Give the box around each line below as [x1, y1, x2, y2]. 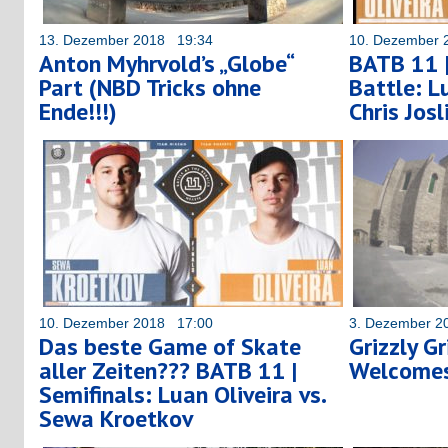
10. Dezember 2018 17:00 [39, 314, 213, 331]
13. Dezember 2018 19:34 [39, 31, 213, 48]
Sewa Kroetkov [39, 402, 193, 434]
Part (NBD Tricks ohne [39, 71, 261, 103]
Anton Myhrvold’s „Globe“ [39, 47, 293, 79]
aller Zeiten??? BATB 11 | [39, 354, 297, 386]
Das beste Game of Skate [39, 330, 301, 362]
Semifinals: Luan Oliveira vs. [39, 378, 325, 410]
